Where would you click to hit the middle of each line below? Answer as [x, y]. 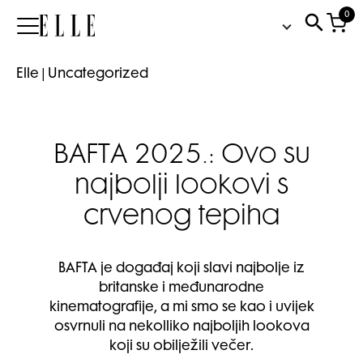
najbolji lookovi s [181, 187]
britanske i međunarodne [181, 288]
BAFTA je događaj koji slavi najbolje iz [181, 269]
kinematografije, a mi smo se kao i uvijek [181, 308]
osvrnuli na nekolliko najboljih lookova [181, 327]
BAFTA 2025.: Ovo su [181, 156]
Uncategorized [98, 75]
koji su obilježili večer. [181, 347]
